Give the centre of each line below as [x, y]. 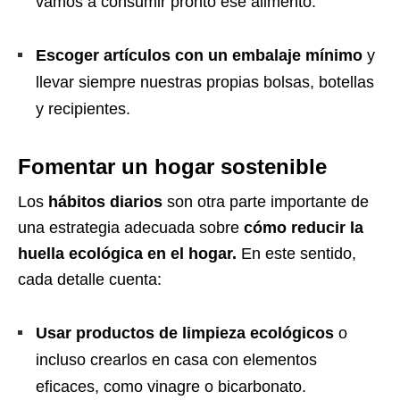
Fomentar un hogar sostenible [172, 167]
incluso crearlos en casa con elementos [176, 360]
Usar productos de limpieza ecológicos [185, 333]
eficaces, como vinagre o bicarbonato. [171, 387]
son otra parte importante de [266, 202]
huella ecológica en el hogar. [129, 254]
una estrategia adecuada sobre [131, 228]
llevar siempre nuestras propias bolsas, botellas [205, 83]
